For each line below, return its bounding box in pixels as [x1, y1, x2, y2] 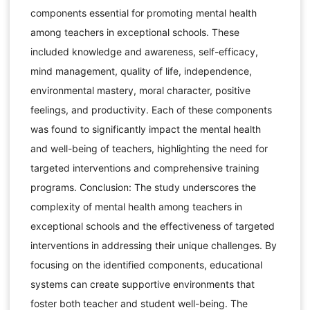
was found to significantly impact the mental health [30, 122, 261, 135]
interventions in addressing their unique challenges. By [30, 239, 277, 251]
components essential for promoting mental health [30, 6, 257, 19]
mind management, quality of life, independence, [30, 64, 252, 77]
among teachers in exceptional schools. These [30, 26, 239, 38]
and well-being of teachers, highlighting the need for [30, 142, 268, 154]
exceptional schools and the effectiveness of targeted [30, 219, 275, 232]
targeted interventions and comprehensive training [30, 161, 259, 174]
